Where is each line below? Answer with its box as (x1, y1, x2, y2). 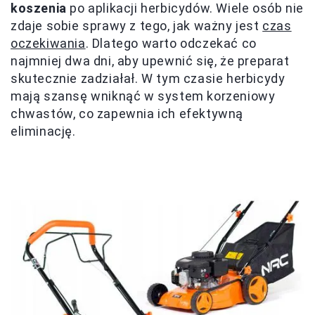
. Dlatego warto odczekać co (85, 36, 257, 51)
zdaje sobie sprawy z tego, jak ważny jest (11, 18, 263, 34)
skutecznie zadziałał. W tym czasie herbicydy (11, 71, 285, 86)
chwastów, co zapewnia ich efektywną (11, 106, 244, 122)
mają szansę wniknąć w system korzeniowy (11, 89, 276, 104)
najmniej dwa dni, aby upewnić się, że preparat (11, 53, 290, 69)
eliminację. (11, 124, 76, 139)
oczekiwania (11, 36, 86, 51)
